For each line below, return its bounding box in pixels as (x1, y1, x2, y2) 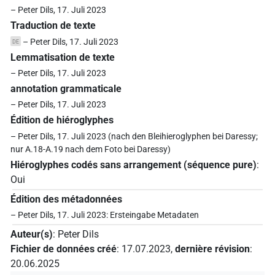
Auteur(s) (10, 228, 53, 240)
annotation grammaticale (10, 83, 122, 95)
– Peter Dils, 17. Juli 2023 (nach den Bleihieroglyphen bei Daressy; (10, 131, 258, 142)
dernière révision (175, 242, 250, 255)
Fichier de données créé (10, 242, 117, 255)
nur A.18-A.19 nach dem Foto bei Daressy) (10, 144, 171, 155)
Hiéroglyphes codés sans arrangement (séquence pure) (10, 158, 257, 171)
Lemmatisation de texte (10, 51, 115, 63)
